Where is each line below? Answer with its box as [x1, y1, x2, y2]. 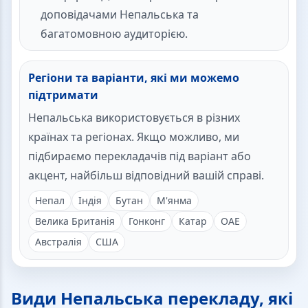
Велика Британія [35, 214, 115, 228]
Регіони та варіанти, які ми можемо [28, 70, 239, 86]
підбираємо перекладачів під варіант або [28, 148, 251, 164]
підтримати [28, 87, 98, 103]
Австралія [35, 235, 82, 249]
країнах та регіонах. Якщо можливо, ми [28, 129, 239, 145]
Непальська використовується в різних [28, 110, 240, 126]
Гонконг [129, 214, 165, 228]
